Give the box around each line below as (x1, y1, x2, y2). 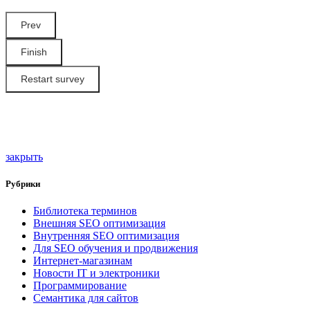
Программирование (33, 279, 127, 291)
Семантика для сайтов (33, 291, 138, 304)
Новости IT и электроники (33, 266, 160, 279)
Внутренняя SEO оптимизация (33, 229, 179, 241)
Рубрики (6, 178, 40, 189)
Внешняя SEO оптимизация (33, 217, 165, 229)
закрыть (6, 150, 43, 163)
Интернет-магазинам (33, 254, 132, 266)
